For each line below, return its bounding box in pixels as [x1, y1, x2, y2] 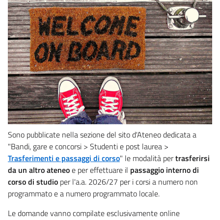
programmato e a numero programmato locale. [8, 187, 160, 199]
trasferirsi [175, 152, 210, 164]
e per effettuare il [70, 164, 130, 176]
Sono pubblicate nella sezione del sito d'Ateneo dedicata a [8, 128, 196, 140]
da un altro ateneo [8, 164, 70, 176]
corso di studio [8, 175, 58, 188]
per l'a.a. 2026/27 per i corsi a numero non [58, 175, 198, 188]
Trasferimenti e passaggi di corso [8, 152, 120, 164]
